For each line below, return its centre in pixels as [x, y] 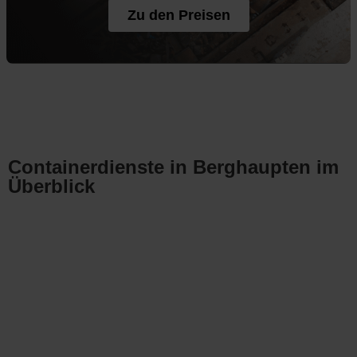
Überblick [51, 186]
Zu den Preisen [178, 15]
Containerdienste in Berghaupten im [173, 167]
